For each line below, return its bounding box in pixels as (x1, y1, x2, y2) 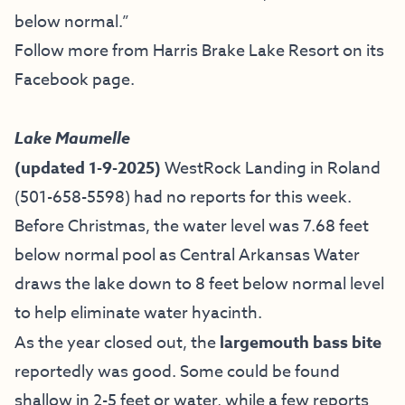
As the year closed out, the (14, 330, 216, 355)
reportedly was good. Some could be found (14, 359, 340, 384)
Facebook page (14, 67, 130, 92)
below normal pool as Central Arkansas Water (14, 242, 360, 268)
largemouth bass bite (216, 330, 381, 354)
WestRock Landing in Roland (165, 155, 381, 181)
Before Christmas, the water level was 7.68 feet (14, 213, 369, 239)
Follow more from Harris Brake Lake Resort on (14, 38, 366, 63)
